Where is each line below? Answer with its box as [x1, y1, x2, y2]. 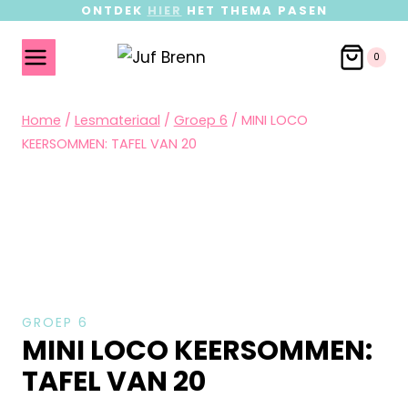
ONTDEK [80, 2, 148, 19]
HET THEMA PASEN [181, 2, 328, 19]
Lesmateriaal [74, 111, 160, 129]
